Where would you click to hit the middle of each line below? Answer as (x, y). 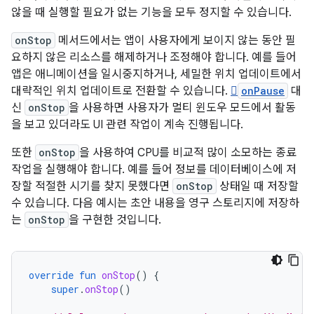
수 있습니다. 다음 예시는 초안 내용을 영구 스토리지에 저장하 (155, 203)
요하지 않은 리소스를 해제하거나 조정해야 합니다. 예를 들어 (154, 57)
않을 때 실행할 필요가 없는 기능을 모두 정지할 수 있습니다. (151, 12)
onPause (263, 90)
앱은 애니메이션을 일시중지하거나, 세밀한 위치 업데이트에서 (156, 74)
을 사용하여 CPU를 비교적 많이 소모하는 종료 (188, 152)
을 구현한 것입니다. (115, 220)
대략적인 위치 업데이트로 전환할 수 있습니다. (121, 91)
